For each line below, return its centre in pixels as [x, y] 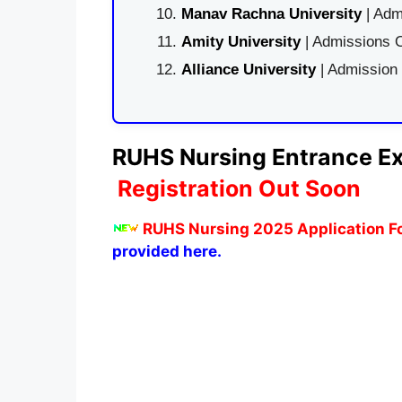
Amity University [240, 42]
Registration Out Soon [239, 188]
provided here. [166, 251]
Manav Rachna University [271, 14]
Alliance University [250, 70]
